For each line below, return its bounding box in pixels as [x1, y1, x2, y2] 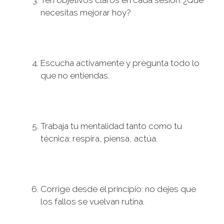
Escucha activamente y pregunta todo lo [40, 58, 199, 68]
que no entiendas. [40, 70, 109, 81]
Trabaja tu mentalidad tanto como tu [40, 121, 182, 131]
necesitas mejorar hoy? [40, 7, 131, 18]
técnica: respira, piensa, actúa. [40, 133, 157, 144]
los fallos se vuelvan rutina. [40, 196, 144, 207]
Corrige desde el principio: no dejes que [40, 184, 196, 194]
